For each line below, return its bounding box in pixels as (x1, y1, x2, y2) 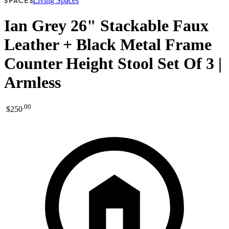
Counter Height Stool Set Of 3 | (4, 54, 222, 73)
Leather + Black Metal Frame (4, 35, 212, 54)
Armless (4, 73, 61, 91)
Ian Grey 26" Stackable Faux (4, 16, 209, 35)
